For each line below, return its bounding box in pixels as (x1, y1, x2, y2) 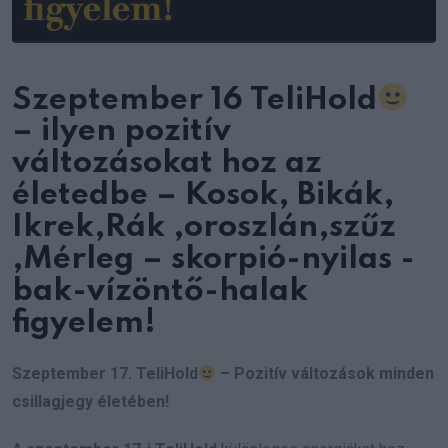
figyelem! (12, 308, 156, 340)
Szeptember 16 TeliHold (12, 84, 377, 116)
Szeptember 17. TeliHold (12, 364, 198, 384)
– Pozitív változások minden (216, 364, 435, 384)
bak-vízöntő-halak (12, 276, 308, 308)
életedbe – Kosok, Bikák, (12, 180, 394, 212)
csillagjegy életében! (12, 392, 169, 412)
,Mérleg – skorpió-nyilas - (12, 244, 415, 276)
